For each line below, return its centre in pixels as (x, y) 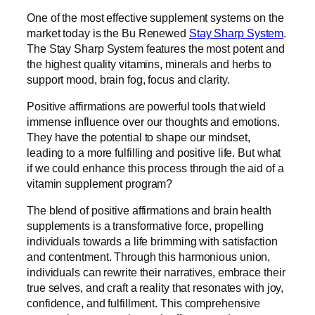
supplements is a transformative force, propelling (146, 226)
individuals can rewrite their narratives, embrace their (156, 272)
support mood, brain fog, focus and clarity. (131, 79)
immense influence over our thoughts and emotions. (154, 121)
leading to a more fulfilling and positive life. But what (154, 152)
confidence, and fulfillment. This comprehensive (144, 303)
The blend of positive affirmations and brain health (149, 211)
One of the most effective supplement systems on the (155, 17)
